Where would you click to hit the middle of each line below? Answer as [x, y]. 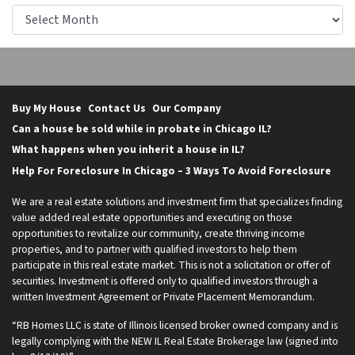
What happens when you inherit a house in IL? [128, 150]
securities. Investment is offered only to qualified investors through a [165, 281]
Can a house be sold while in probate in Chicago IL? [142, 129]
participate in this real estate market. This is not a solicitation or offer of [171, 265]
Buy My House [47, 108]
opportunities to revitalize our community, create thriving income [158, 234]
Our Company [187, 108]
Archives [35, 13]
